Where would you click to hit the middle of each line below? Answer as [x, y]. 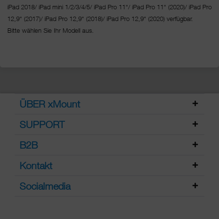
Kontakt [36, 165]
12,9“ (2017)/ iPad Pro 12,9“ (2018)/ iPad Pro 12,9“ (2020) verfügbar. [100, 19]
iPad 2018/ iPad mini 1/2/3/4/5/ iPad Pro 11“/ [70, 7]
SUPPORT [42, 124]
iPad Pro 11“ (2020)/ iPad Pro [172, 7]
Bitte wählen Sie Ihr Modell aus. [52, 31]
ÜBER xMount [50, 104]
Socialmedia [45, 186]
